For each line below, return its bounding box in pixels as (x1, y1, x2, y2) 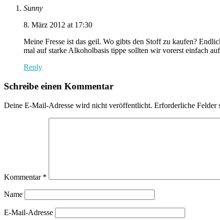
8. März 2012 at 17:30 (24, 21, 92, 29)
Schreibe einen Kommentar (4, 81, 113, 92)
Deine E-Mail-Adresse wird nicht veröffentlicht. (4, 101, 152, 110)
